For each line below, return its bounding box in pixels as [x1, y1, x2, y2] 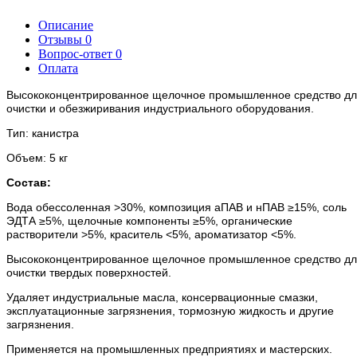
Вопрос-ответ [38, 46, 116, 61]
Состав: [6, 175, 51, 189]
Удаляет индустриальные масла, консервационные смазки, [6, 290, 318, 304]
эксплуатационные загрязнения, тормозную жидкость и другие [6, 304, 334, 317]
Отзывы [38, 32, 85, 46]
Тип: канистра [6, 126, 79, 139]
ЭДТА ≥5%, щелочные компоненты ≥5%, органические [6, 214, 292, 227]
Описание [38, 18, 93, 32]
